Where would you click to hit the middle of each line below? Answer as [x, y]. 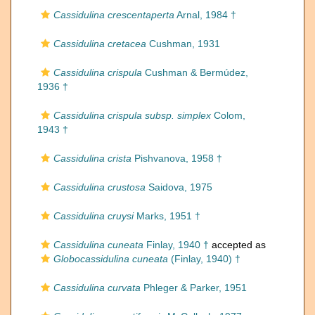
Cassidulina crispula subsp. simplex [132, 115]
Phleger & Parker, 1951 [194, 288]
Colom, [228, 115]
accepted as [237, 245]
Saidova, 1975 [179, 187]
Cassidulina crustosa [99, 187]
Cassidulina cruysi [94, 216]
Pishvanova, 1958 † [177, 158]
